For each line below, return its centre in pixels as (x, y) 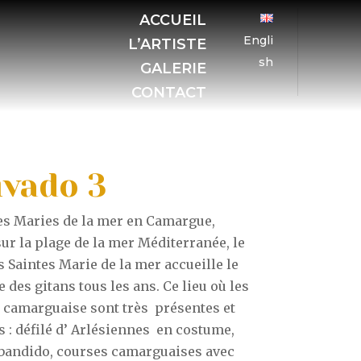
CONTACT (168, 93)
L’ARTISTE (167, 44)
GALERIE (173, 68)
